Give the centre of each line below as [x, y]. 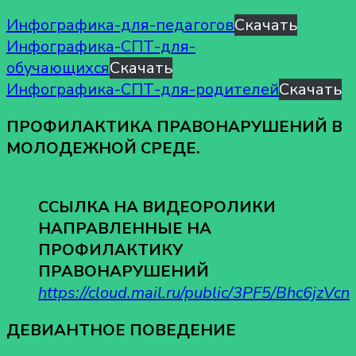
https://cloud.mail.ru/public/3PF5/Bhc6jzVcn [194, 292]
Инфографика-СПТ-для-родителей [143, 89]
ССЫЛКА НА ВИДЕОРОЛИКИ [157, 207]
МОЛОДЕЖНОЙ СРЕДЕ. [103, 148]
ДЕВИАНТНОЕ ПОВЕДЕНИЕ [121, 330]
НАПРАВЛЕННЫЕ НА [125, 228]
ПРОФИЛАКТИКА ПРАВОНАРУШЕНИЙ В [174, 126]
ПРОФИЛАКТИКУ [110, 250]
